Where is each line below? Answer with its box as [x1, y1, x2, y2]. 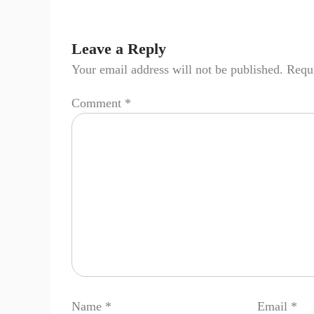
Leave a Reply [71, 39, 166, 57]
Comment [71, 95, 125, 110]
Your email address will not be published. [71, 62, 283, 76]
